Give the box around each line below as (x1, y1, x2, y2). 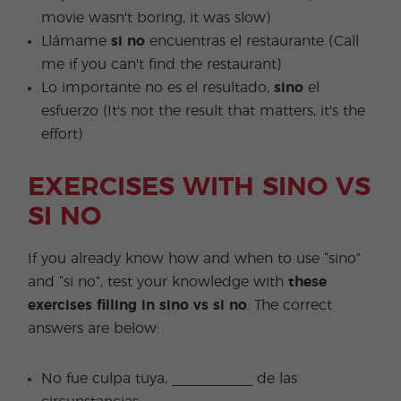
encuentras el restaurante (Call (145, 34, 360, 48)
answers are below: (28, 321, 160, 336)
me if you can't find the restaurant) (41, 57, 282, 72)
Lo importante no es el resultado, (41, 81, 275, 95)
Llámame (41, 34, 112, 48)
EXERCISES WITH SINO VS (28, 174, 371, 200)
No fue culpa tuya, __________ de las (41, 371, 298, 386)
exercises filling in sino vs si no (28, 298, 248, 312)
